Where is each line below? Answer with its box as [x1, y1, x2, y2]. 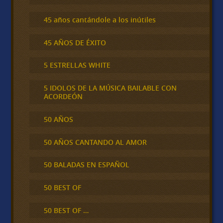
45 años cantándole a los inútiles [43, 14, 156, 24]
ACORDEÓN [43, 92, 83, 102]
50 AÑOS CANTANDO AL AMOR [43, 137, 147, 147]
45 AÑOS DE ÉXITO [43, 37, 106, 47]
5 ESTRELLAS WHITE [43, 60, 111, 70]
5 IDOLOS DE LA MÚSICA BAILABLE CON [43, 83, 177, 93]
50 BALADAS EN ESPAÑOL [43, 160, 129, 170]
